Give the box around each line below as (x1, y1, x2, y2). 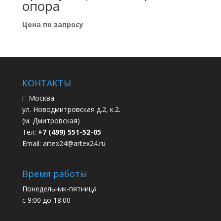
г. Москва (22, 93, 54, 103)
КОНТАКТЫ (22, 77, 71, 89)
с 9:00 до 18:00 (22, 195, 71, 205)
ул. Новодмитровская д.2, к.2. (22, 105, 120, 114)
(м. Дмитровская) (22, 116, 80, 126)
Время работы (22, 168, 87, 180)
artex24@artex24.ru (42, 139, 106, 148)
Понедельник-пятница (22, 184, 97, 194)
